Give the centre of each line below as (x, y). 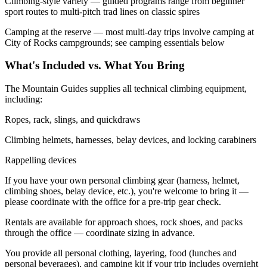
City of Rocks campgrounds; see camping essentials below (115, 42)
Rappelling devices (41, 160)
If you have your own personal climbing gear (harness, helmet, (122, 181)
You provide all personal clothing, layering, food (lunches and (121, 253)
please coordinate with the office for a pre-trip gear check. (113, 202)
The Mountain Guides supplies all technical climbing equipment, (126, 89)
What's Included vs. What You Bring (95, 66)
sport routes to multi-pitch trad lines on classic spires (102, 11)
